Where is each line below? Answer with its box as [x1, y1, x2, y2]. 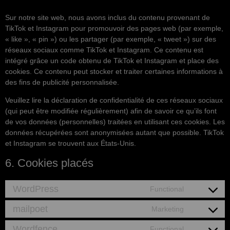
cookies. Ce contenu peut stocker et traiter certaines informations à [5, 67, 223, 75]
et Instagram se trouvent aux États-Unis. [5, 139, 136, 148]
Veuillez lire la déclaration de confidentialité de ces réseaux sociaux [5, 96, 223, 105]
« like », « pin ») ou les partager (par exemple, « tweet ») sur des [5, 35, 216, 43]
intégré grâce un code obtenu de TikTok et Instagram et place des [5, 56, 219, 65]
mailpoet [13, 203, 48, 214]
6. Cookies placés [5, 157, 93, 170]
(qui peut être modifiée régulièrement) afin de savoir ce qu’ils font [5, 107, 217, 116]
